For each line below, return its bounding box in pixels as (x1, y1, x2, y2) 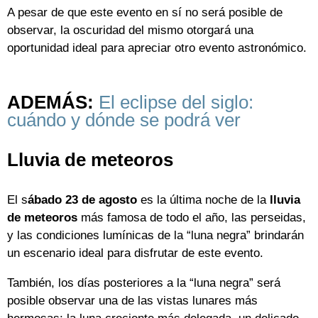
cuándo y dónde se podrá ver (7, 109, 241, 130)
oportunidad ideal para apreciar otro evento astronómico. (7, 40, 307, 55)
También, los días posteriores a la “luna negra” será (7, 276, 280, 290)
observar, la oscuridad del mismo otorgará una (7, 23, 253, 37)
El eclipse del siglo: (94, 92, 253, 112)
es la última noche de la (137, 193, 270, 207)
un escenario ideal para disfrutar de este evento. (7, 246, 263, 261)
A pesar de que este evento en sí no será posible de (7, 5, 283, 19)
